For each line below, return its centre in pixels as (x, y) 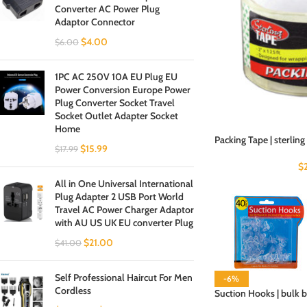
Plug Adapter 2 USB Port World (119, 197)
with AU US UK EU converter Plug (124, 223)
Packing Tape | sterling (259, 139)
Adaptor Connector (95, 22)
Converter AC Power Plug (107, 9)
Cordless (73, 291)
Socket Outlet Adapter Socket (116, 116)
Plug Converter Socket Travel (115, 103)
